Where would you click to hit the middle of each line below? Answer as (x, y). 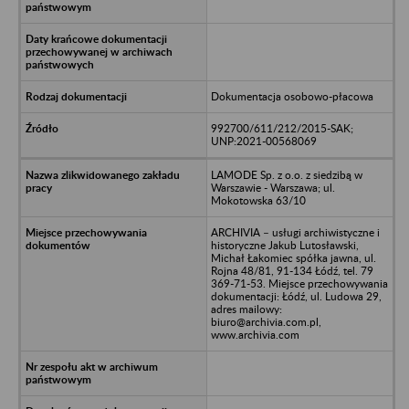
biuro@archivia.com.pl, (266, 321)
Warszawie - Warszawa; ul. (273, 187)
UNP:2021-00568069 (263, 141)
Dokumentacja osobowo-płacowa (292, 96)
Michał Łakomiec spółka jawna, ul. (293, 257)
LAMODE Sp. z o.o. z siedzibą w (286, 174)
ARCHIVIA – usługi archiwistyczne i (295, 232)
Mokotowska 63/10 (258, 200)
